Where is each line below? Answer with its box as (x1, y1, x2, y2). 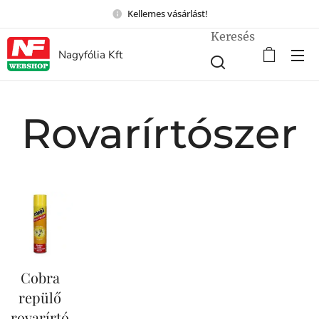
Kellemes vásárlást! (127, 6, 208, 20)
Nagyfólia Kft (58, 48, 122, 62)
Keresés (211, 29, 255, 43)
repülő (19, 287, 61, 307)
